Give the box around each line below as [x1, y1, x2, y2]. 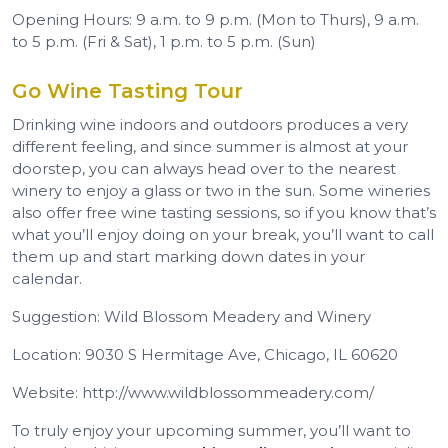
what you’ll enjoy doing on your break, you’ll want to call [12, 224, 434, 244]
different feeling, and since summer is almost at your [12, 136, 408, 156]
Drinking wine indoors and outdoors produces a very [12, 114, 408, 134]
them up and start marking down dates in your [12, 246, 365, 266]
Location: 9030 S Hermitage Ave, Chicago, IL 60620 [12, 344, 398, 364]
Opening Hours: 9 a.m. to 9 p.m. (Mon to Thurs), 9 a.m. [12, 9, 419, 29]
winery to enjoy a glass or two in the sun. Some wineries [12, 180, 430, 200]
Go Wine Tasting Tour [12, 78, 243, 103]
